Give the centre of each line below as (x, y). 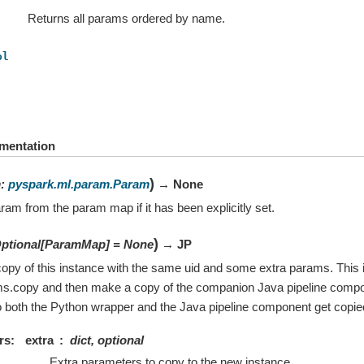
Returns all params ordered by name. (127, 19)
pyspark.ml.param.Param (78, 184)
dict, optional (106, 340)
